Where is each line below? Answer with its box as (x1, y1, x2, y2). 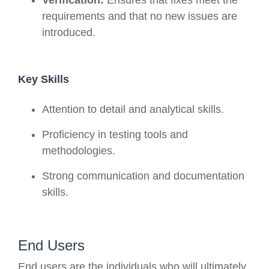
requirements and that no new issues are (42, 10, 237, 22)
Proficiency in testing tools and (42, 128, 188, 141)
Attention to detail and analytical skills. (42, 103, 224, 115)
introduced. (42, 26, 95, 38)
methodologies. (42, 144, 115, 157)
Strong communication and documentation (42, 169, 244, 182)
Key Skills (18, 73, 69, 85)
